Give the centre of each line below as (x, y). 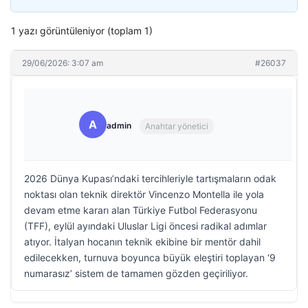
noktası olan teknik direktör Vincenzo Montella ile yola (144, 194)
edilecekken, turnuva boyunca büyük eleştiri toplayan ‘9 (150, 257)
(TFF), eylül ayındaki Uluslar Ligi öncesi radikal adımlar (145, 226)
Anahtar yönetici (177, 126)
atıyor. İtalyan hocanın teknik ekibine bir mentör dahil (142, 242)
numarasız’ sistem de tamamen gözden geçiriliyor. (136, 273)
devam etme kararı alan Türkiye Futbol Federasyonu (141, 210)
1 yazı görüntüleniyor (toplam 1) (82, 31)
